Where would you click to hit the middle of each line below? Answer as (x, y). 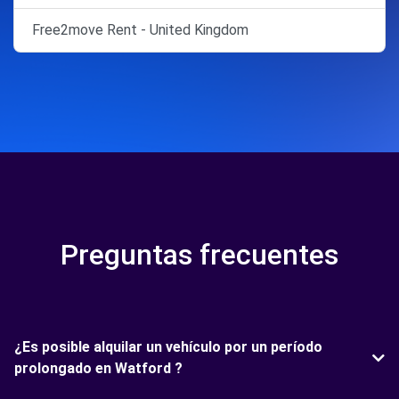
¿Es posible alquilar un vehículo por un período (168, 346)
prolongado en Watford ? (98, 368)
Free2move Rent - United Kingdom (140, 29)
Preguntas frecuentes (199, 254)
